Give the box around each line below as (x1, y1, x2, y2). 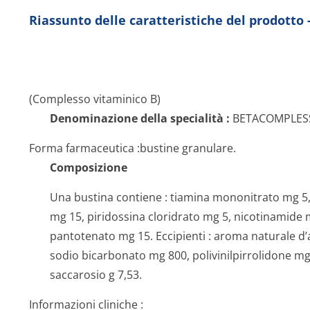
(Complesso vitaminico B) (29, 91, 161, 107)
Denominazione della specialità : (50, 111, 230, 126)
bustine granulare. (140, 140, 236, 156)
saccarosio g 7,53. (50, 267, 142, 282)
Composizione (50, 160, 127, 175)
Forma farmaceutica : (29, 140, 140, 156)
